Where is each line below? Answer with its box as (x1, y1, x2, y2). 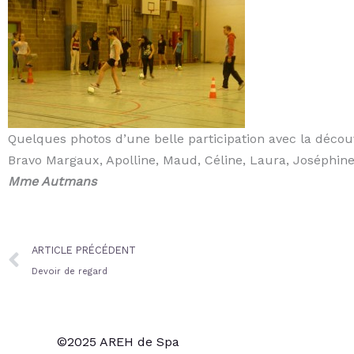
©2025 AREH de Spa (57, 333, 179, 349)
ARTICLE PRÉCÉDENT (32, 243, 136, 256)
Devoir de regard (32, 265, 107, 277)
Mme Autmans (8, 173, 96, 189)
